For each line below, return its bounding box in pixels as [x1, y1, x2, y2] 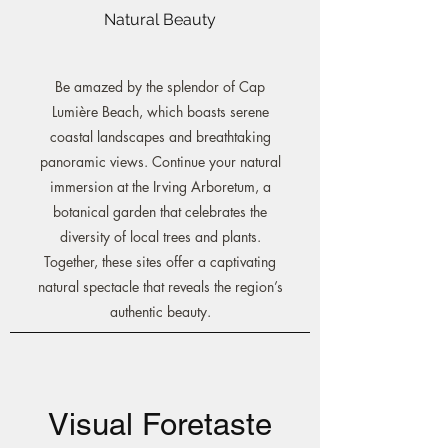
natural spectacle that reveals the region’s [37, 277, 283, 296]
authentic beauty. [109, 302, 211, 321]
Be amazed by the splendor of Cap [55, 77, 265, 96]
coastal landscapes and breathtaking [49, 127, 271, 146]
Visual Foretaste [48, 406, 272, 442]
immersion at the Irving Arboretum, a [49, 177, 271, 196]
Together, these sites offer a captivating [44, 252, 276, 271]
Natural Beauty [104, 10, 216, 29]
